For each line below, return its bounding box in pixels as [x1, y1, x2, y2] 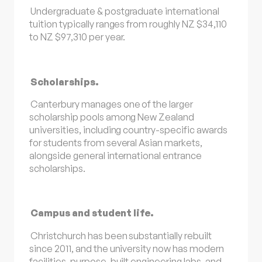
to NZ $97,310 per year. [29, 31, 126, 43]
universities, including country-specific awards [29, 123, 227, 136]
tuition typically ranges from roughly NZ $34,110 [29, 18, 227, 30]
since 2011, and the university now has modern [29, 242, 224, 254]
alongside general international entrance [29, 149, 202, 161]
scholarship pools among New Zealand [29, 111, 195, 123]
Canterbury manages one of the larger [30, 98, 194, 110]
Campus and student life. [30, 207, 154, 219]
